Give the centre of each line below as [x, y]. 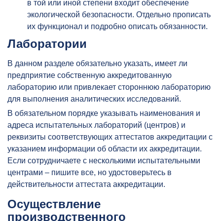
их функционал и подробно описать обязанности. [117, 26]
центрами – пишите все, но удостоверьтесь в [90, 172]
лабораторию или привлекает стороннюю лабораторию [109, 87]
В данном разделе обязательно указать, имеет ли [97, 63]
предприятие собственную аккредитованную [90, 75]
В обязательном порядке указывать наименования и [104, 113]
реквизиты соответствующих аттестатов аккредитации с [110, 137]
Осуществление [54, 204]
